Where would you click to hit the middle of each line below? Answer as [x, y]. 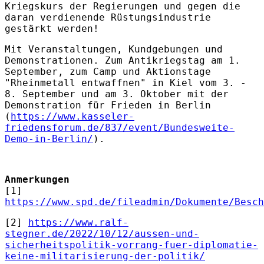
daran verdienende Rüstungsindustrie [108, 17]
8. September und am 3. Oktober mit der [117, 94]
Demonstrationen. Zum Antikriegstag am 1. [123, 60]
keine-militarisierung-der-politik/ [105, 256]
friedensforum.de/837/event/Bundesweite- [120, 127]
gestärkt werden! [52, 28]
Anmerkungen [37, 179]
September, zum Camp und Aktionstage [108, 71]
